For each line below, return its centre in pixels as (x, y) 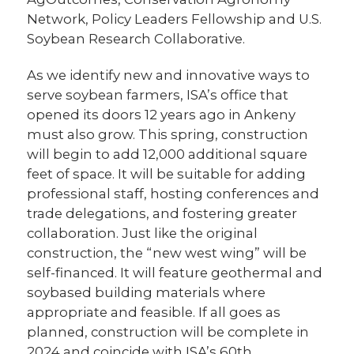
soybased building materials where (147, 293)
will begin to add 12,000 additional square (168, 154)
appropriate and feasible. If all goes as (154, 313)
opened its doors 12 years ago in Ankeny (162, 115)
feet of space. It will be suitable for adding (167, 174)
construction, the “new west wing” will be (167, 253)
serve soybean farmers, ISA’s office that (158, 95)
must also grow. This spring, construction (168, 135)
